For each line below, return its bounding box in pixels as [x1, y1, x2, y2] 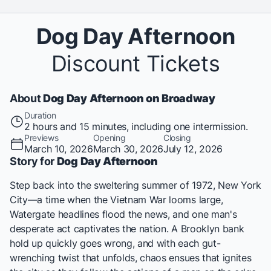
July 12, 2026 [163, 143, 223, 155]
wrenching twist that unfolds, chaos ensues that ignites [10, 252, 252, 264]
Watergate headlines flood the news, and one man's [10, 208, 237, 220]
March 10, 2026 [24, 143, 93, 155]
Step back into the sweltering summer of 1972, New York [10, 179, 261, 191]
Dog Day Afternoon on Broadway [43, 92, 215, 105]
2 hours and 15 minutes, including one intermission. [24, 120, 248, 132]
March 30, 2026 [93, 143, 164, 155]
